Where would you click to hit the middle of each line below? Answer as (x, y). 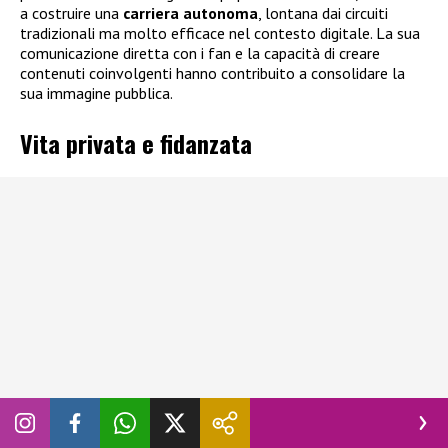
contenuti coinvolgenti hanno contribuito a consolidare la (212, 72)
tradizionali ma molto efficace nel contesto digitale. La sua (220, 32)
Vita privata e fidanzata (136, 143)
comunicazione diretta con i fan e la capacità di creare (200, 52)
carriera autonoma (190, 12)
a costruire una (71, 12)
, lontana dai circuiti (323, 12)
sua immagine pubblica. (96, 92)
